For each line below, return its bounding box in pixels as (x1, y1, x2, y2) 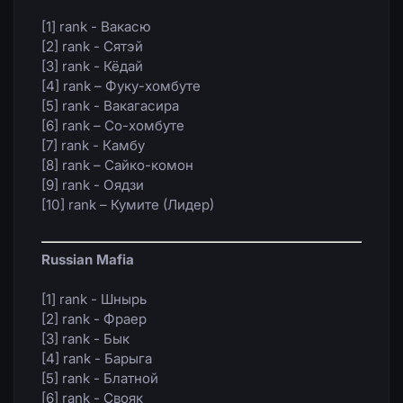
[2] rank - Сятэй (41, 37, 143, 55)
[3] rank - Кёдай (41, 57, 143, 75)
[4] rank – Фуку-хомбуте (41, 76, 201, 94)
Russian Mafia (41, 250, 134, 268)
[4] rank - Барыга (41, 349, 152, 367)
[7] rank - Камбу (41, 136, 145, 154)
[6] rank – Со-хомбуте (41, 116, 184, 134)
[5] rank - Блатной (41, 369, 158, 387)
